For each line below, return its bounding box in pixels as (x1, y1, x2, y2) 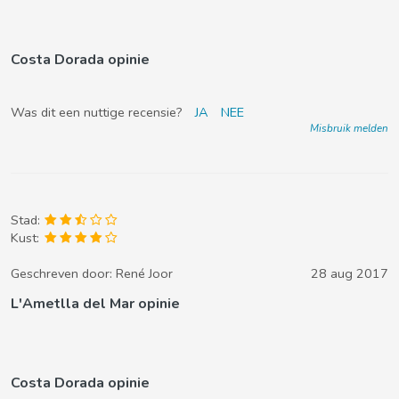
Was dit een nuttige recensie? (11, 103, 186, 121)
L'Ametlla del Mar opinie (11, 294, 180, 313)
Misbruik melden (310, 121, 388, 135)
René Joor (116, 265, 173, 282)
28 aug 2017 (311, 265, 388, 282)
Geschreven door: (11, 265, 116, 282)
